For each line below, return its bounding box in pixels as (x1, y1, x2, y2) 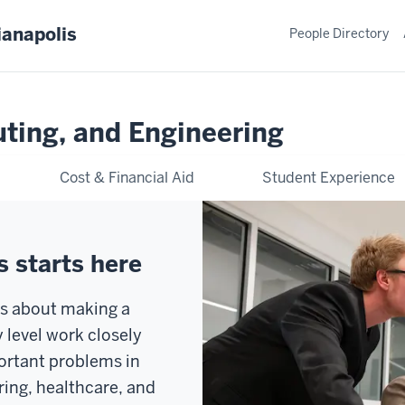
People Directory (289, 24, 389, 42)
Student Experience (261, 167, 395, 187)
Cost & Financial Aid (60, 167, 195, 187)
